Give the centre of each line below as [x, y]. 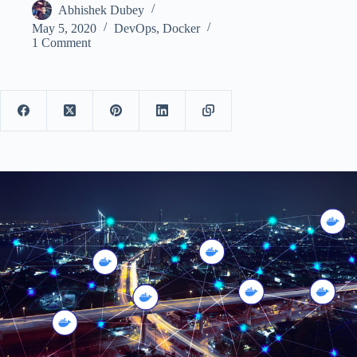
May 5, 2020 [64, 28]
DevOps [135, 28]
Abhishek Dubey [101, 10]
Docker [181, 28]
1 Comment [61, 42]
